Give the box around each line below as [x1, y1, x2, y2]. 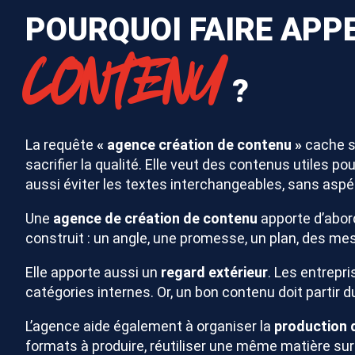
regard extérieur [161, 264, 268, 281]
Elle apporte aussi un [25, 264, 161, 281]
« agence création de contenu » [97, 136, 302, 154]
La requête [25, 136, 97, 154]
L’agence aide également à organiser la [25, 318, 274, 335]
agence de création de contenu [53, 210, 258, 227]
